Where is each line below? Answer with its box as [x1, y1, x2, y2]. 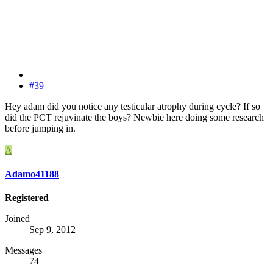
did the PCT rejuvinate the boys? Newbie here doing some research [5, 112, 264, 122]
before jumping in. [5, 122, 76, 133]
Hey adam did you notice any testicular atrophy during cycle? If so [5, 101, 260, 112]
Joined [5, 213, 30, 224]
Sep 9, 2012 [29, 224, 76, 235]
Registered [5, 193, 49, 204]
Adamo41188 [5, 168, 59, 179]
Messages [5, 245, 42, 256]
